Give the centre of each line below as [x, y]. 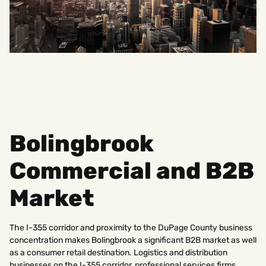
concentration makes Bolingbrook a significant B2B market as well [133, 240]
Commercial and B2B [132, 171]
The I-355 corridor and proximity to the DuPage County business [131, 228]
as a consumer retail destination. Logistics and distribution [118, 253]
